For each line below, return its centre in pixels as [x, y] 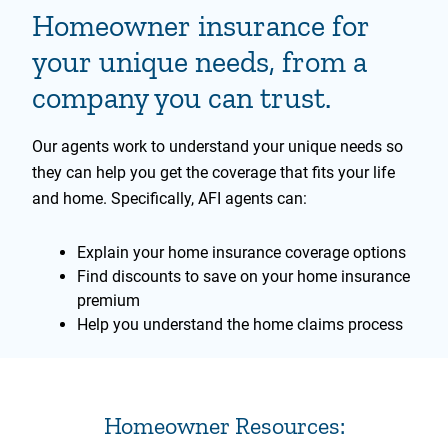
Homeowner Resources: [224, 426]
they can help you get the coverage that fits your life [213, 173]
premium [108, 301]
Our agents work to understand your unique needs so [217, 147]
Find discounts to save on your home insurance [243, 277]
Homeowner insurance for [201, 26]
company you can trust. [181, 98]
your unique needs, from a [199, 62]
